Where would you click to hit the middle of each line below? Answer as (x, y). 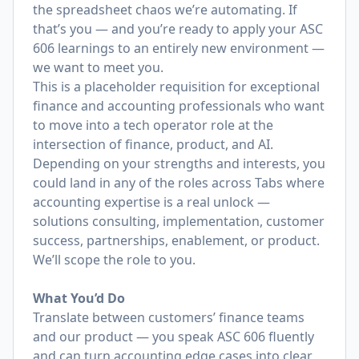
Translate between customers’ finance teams (169, 317)
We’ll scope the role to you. (114, 260)
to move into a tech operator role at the (153, 125)
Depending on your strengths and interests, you (179, 163)
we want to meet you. (98, 67)
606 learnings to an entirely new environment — (179, 48)
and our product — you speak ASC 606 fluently (173, 337)
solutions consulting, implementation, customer (179, 221)
